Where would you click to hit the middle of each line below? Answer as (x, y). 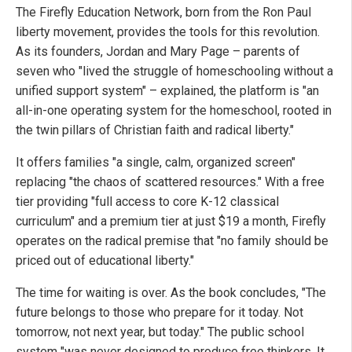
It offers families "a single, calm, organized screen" (156, 162)
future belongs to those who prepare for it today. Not (159, 312)
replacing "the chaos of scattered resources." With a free (170, 182)
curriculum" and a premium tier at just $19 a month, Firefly (171, 221)
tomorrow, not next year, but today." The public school (160, 332)
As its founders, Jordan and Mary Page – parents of (158, 51)
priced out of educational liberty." (105, 260)
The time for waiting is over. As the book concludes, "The (171, 293)
